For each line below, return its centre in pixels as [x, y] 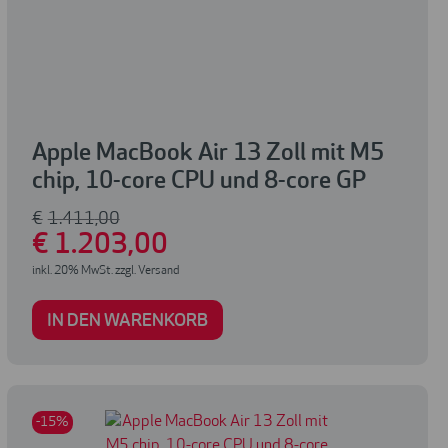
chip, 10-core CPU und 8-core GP [198, 182]
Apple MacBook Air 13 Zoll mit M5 [207, 154]
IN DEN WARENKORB [127, 322]
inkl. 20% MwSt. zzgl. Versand [105, 271]
